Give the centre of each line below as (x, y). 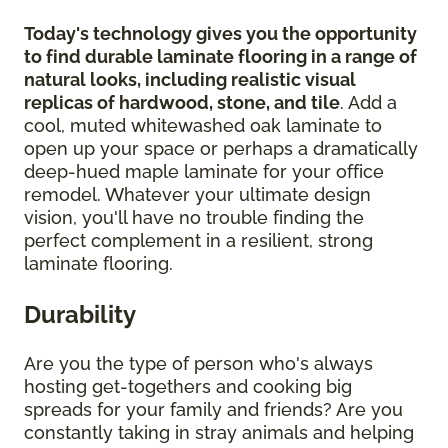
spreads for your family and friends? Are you (213, 410)
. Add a (368, 103)
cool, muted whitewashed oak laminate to (203, 126)
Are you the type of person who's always (198, 364)
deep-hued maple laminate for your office (204, 172)
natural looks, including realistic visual (190, 80)
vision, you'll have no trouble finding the (194, 218)
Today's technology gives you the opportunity (220, 34)
